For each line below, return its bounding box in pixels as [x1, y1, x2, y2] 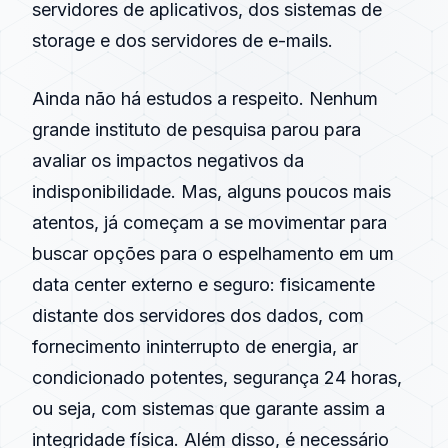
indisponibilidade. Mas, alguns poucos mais [32, 181, 391, 202]
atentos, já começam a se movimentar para [32, 212, 387, 233]
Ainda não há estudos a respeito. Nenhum [32, 88, 378, 109]
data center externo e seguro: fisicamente [32, 274, 375, 295]
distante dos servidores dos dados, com [32, 305, 364, 326]
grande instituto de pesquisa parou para [32, 119, 361, 140]
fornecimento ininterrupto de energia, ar [32, 336, 358, 357]
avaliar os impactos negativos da [32, 150, 304, 171]
